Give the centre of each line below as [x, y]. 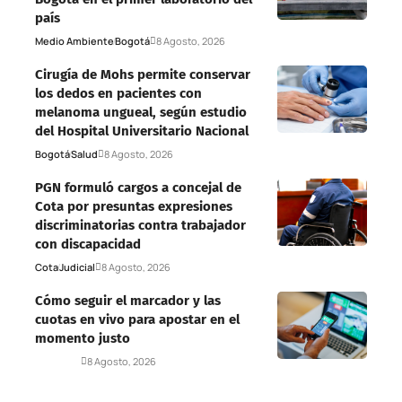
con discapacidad [88, 245]
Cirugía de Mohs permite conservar [143, 75]
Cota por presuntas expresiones [134, 207]
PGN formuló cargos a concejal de [138, 188]
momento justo [83, 339]
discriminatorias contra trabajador [140, 226]
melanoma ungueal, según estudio [141, 113]
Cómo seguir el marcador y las [128, 301]
